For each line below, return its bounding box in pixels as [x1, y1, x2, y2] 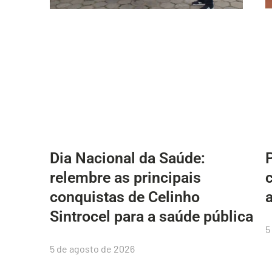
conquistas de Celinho [50, 188, 200, 206]
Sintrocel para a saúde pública [50, 207, 253, 225]
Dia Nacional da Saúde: [50, 149, 205, 167]
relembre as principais [50, 168, 201, 186]
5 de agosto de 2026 [50, 242, 135, 254]
